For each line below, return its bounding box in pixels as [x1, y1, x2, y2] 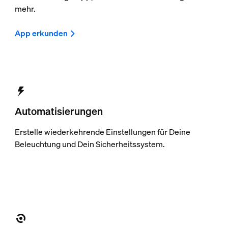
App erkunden [14, 27, 68, 39]
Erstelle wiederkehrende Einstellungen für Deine [15, 126, 191, 137]
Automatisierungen [15, 104, 103, 118]
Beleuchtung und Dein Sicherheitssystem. [15, 138, 165, 150]
